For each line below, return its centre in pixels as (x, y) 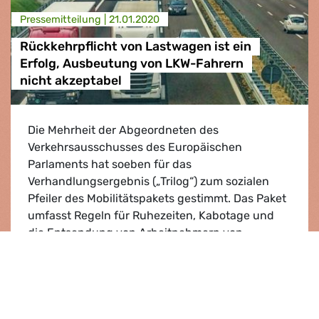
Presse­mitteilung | (64, 19)
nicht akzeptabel (70, 81)
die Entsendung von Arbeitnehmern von (135, 232)
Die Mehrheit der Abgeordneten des (123, 130)
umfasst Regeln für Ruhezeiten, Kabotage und (151, 215)
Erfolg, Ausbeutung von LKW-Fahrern (131, 64)
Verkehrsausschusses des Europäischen (135, 147)
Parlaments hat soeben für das (110, 164)
